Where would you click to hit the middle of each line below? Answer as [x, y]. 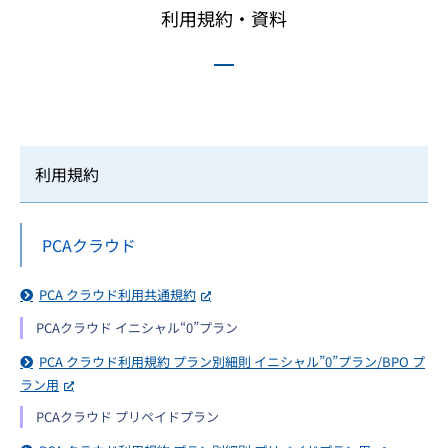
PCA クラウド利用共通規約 [117, 294]
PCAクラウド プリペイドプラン [127, 416]
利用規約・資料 [224, 18]
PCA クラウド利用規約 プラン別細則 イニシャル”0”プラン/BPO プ [232, 361]
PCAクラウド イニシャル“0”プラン [137, 327]
